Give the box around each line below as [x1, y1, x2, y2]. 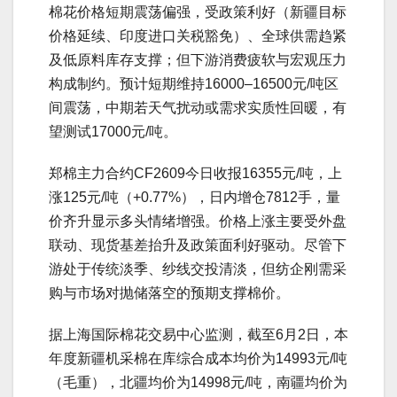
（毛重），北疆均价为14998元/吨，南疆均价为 [49, 375, 347, 390]
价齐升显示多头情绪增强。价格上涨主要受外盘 [49, 214, 346, 229]
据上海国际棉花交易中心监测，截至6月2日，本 [49, 327, 348, 342]
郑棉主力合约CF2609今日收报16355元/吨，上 [49, 166, 342, 181]
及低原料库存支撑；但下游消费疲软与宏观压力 [49, 52, 346, 67]
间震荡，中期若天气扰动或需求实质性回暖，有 [49, 100, 346, 115]
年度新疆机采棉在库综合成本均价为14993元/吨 [49, 351, 347, 366]
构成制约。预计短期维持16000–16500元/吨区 [49, 76, 339, 91]
